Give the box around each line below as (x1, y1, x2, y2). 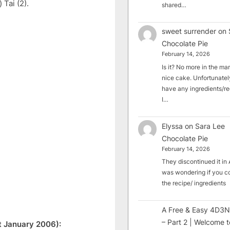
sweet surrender (162, 27, 217, 36)
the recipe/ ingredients (162, 179, 226, 187)
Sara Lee (195, 121, 225, 130)
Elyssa (162, 121, 183, 130)
